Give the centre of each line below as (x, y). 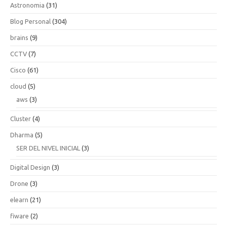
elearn (19, 199)
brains (19, 37)
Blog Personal (30, 21)
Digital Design (30, 167)
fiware (20, 216)
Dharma (22, 135)
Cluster (21, 118)
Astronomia (27, 5)
